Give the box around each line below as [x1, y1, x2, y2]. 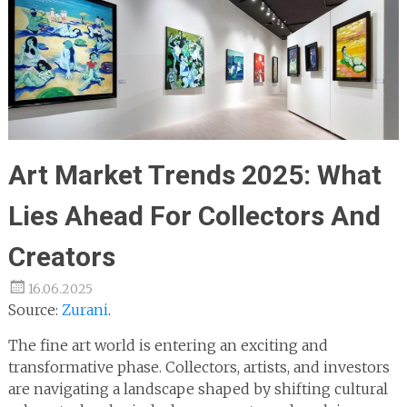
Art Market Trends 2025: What [7, 158, 382, 191]
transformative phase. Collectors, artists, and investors [7, 357, 390, 376]
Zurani [61, 300, 108, 319]
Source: [7, 300, 62, 319]
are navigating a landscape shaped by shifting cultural [7, 379, 388, 398]
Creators [7, 240, 115, 273]
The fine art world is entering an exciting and [7, 335, 328, 354]
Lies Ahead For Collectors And [7, 199, 381, 232]
